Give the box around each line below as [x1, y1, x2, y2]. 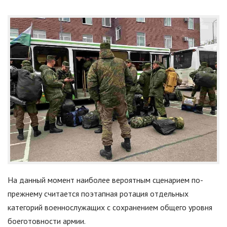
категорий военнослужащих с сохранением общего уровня [8, 202, 212, 212]
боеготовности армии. [8, 215, 86, 226]
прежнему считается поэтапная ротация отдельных [8, 188, 188, 199]
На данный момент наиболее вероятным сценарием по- [8, 174, 203, 185]
